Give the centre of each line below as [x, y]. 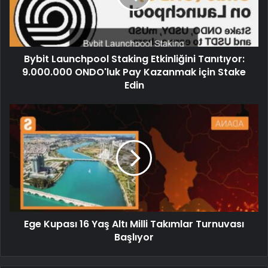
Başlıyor [134, 237]
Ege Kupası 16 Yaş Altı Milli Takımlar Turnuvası [134, 224]
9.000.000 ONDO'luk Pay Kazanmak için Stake [134, 72]
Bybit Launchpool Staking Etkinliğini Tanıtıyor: [134, 59]
